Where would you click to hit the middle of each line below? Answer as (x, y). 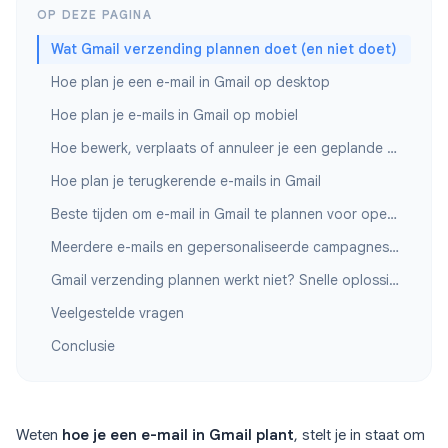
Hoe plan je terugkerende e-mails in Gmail (186, 181)
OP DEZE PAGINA (94, 15)
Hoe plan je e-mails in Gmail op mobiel (174, 115)
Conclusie (83, 346)
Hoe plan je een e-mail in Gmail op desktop (190, 82)
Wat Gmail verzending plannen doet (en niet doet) (224, 49)
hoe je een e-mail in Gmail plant (178, 435)
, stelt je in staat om (359, 435)
